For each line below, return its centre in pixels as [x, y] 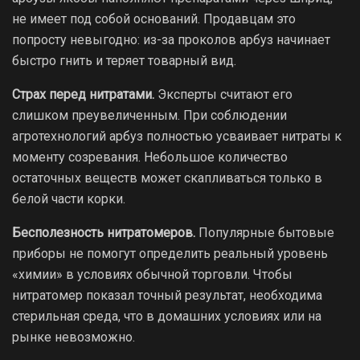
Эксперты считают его [223, 94]
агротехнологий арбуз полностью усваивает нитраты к [177, 136]
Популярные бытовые [265, 232]
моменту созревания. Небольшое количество [150, 157]
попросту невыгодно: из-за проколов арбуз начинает [171, 39]
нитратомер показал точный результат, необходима [167, 295]
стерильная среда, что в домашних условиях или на [167, 316]
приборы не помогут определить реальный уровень [170, 253]
